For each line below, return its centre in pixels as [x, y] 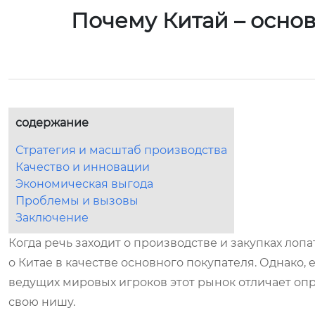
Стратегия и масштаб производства [121, 150]
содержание [52, 123]
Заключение [52, 218]
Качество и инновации [83, 167]
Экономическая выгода [84, 184]
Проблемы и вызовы [77, 201]
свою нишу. [42, 302]
